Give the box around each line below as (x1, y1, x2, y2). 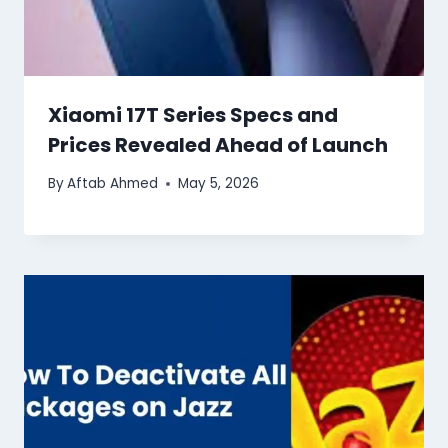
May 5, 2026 (178, 174, 260, 194)
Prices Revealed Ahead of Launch (48, 130, 388, 159)
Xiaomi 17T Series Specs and (48, 100, 338, 129)
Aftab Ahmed (67, 174, 159, 194)
